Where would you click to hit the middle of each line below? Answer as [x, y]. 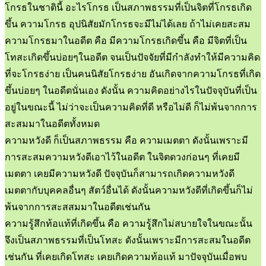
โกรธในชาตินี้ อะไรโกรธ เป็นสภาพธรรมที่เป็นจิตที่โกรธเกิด [128, 7]
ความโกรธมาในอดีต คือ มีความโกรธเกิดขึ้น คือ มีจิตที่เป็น [126, 40]
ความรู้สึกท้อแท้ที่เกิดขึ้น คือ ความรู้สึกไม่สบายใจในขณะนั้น [129, 223]
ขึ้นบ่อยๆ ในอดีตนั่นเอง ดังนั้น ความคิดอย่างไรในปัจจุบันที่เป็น [131, 90]
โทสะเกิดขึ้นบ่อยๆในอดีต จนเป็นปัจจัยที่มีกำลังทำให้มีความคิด [132, 57]
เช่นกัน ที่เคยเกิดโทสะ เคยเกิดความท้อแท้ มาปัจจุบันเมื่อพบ [126, 256]
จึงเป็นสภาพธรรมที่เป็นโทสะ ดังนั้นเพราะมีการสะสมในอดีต [128, 240]
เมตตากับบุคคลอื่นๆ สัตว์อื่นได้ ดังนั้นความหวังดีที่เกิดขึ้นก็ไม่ [129, 190]
